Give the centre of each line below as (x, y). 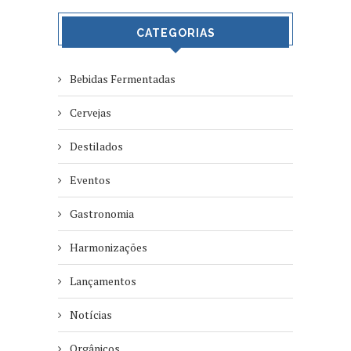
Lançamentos (103, 281)
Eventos (90, 180)
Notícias (91, 315)
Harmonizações (109, 248)
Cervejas (90, 113)
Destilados (96, 147)
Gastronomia (102, 214)
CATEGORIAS (175, 33)
